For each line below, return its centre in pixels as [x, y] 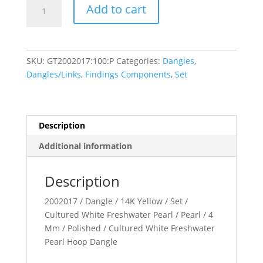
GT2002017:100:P [80, 60]
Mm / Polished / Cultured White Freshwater [129, 228]
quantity [42, 41]
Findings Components [128, 74]
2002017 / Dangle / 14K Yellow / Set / [116, 201]
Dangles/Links [53, 74]
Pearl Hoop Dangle [81, 241]
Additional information [85, 146]
